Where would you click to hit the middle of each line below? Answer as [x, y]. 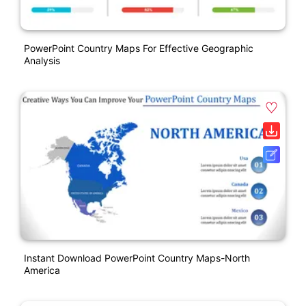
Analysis [42, 60]
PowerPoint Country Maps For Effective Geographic [139, 48]
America [42, 270]
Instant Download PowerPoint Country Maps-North [137, 258]
